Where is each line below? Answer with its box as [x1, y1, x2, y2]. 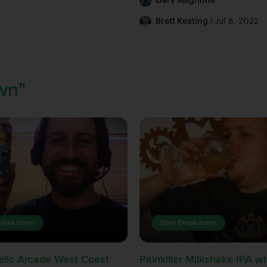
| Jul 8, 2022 [208, 17, 259, 26]
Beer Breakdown [160, 218, 216, 228]
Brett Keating [156, 17, 208, 26]
